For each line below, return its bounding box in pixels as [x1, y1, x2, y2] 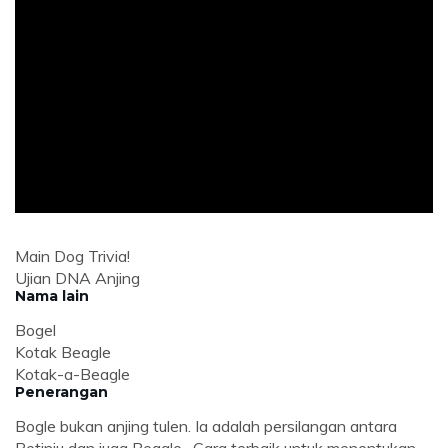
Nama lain [15, 287, 89, 306]
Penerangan [15, 383, 108, 402]
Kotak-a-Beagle [15, 364, 130, 385]
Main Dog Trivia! [15, 246, 130, 267]
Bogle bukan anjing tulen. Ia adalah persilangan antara [15, 416, 397, 437]
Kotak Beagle [15, 342, 111, 363]
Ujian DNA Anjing [15, 268, 140, 289]
